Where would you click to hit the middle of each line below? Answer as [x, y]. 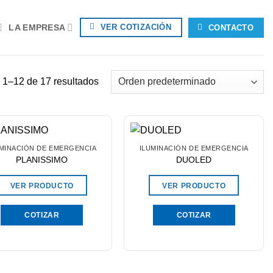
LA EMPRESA [37, 27]
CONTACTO [231, 27]
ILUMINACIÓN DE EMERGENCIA [194, 148]
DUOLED [194, 159]
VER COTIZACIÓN [136, 27]
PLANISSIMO [42, 159]
